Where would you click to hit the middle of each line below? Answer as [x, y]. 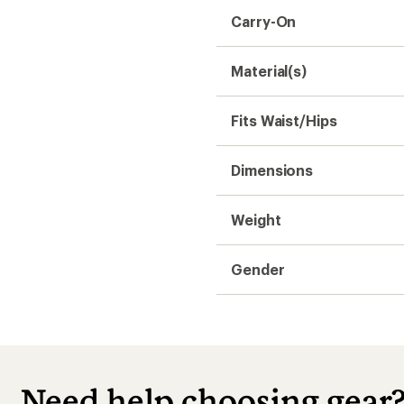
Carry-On [264, 21]
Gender [258, 269]
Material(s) [269, 70]
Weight [256, 219]
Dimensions [272, 170]
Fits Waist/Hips [284, 120]
